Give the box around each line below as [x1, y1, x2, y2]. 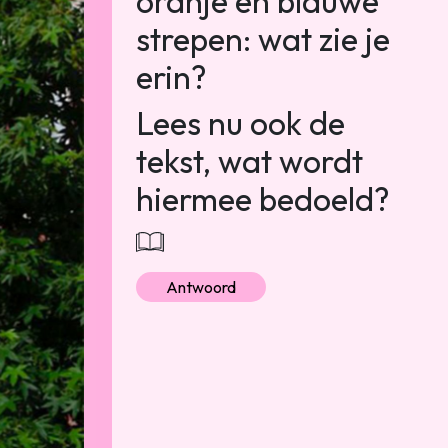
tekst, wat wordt [136, 141, 363, 181]
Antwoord [166, 277, 236, 298]
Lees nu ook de [136, 103, 345, 143]
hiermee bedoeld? [136, 179, 390, 219]
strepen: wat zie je [136, 19, 390, 59]
